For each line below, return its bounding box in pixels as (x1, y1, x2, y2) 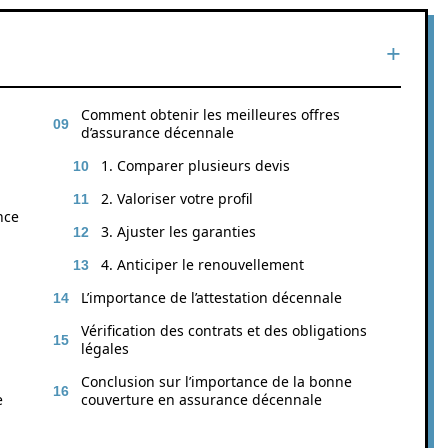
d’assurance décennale (81, 123, 234, 142)
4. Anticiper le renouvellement (101, 255, 304, 274)
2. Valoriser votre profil (101, 189, 253, 208)
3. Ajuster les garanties (101, 222, 256, 241)
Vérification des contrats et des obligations (81, 321, 367, 340)
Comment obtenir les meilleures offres (81, 105, 340, 124)
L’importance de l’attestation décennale (81, 288, 342, 307)
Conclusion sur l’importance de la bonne (81, 372, 352, 391)
